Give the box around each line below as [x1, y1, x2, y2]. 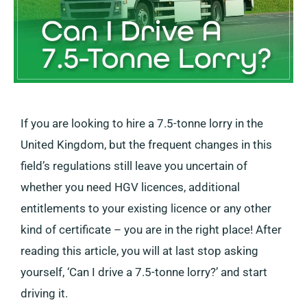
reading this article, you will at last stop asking [21, 243, 258, 258]
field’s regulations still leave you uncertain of [21, 158, 247, 173]
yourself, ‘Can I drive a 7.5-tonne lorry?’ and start [21, 265, 267, 279]
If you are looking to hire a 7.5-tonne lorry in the [21, 116, 263, 130]
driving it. [21, 286, 68, 300]
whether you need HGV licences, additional [21, 180, 240, 194]
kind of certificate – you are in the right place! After [21, 222, 282, 236]
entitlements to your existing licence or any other [21, 201, 271, 215]
